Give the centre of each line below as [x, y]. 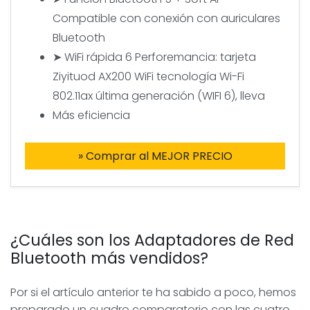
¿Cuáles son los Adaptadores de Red [152, 240]
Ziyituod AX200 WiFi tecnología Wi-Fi [148, 76]
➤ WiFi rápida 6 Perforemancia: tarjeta [154, 57]
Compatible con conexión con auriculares [166, 18]
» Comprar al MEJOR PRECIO [155, 156]
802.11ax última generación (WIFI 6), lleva [159, 95]
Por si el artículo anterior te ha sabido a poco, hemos [153, 292]
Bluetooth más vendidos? [109, 258]
